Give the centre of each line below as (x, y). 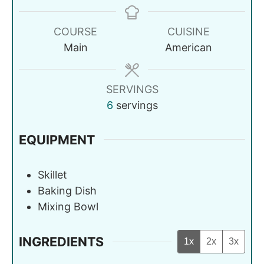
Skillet (52, 175)
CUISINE (189, 31)
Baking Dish (67, 191)
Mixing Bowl (68, 207)
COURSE (75, 31)
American (189, 47)
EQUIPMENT (57, 139)
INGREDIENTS (61, 242)
